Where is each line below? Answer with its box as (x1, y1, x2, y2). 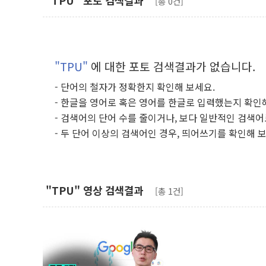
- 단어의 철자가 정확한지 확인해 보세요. (55, 80, 215, 94)
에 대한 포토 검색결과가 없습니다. (91, 58, 255, 75)
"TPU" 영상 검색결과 (46, 183, 143, 198)
